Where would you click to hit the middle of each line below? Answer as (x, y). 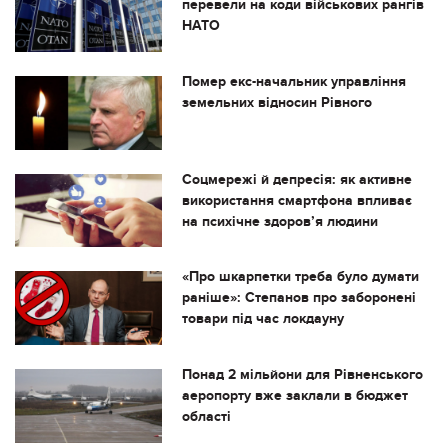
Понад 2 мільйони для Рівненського (302, 375)
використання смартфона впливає (296, 200)
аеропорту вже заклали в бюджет (294, 396)
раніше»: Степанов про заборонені (298, 298)
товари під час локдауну (262, 319)
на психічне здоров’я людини (279, 221)
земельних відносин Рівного (276, 103)
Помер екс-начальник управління (293, 82)
